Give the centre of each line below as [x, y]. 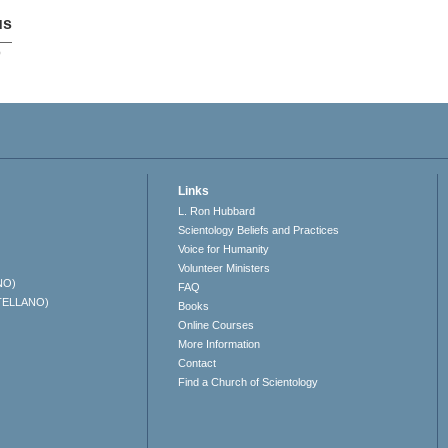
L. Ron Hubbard [217, 211]
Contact [197, 363]
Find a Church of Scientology [248, 382]
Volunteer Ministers [224, 268]
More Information [219, 344]
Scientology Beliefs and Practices [259, 230]
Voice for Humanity [224, 249]
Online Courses [216, 325]
